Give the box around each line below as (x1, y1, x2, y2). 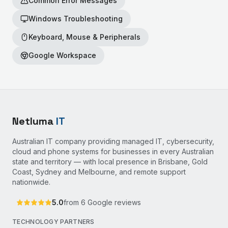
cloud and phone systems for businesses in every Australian (12, 147, 214, 156)
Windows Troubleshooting (28, 14, 123, 23)
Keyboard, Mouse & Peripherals (28, 33, 140, 41)
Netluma (12, 115, 56, 128)
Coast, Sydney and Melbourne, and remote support (12, 167, 186, 176)
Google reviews (85, 198, 141, 207)
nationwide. (12, 178, 50, 186)
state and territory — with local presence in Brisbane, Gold (12, 157, 208, 166)
